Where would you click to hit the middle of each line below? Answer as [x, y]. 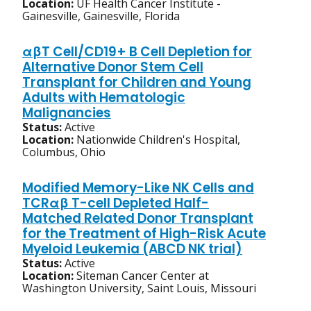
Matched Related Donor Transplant [138, 219]
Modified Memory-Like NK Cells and [138, 188]
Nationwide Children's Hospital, [158, 140]
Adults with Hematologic [104, 98]
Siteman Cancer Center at [143, 276]
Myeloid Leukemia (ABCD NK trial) [132, 249]
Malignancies [67, 113]
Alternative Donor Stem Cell [113, 67]
